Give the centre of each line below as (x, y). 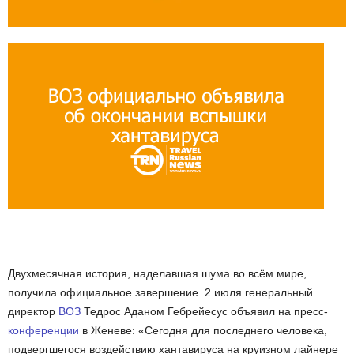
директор (33, 312)
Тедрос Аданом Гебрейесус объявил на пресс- (204, 312)
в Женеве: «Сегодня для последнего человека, (203, 331)
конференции (43, 331)
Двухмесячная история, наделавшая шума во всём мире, (157, 274)
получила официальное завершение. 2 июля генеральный (160, 293)
